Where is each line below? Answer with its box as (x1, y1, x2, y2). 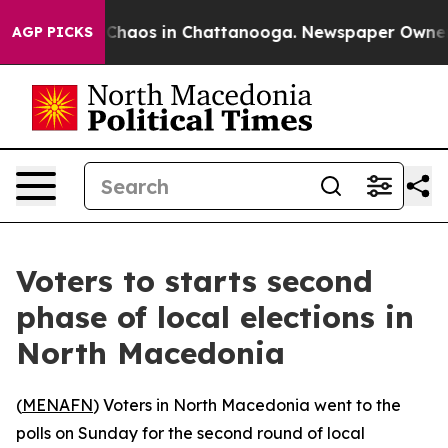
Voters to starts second (16, 262, 373, 300)
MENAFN (22, 395, 93, 415)
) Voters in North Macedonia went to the (93, 395, 401, 415)
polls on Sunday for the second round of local (16, 423, 365, 443)
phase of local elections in (16, 298, 414, 336)
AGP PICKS (12, 23, 93, 41)
